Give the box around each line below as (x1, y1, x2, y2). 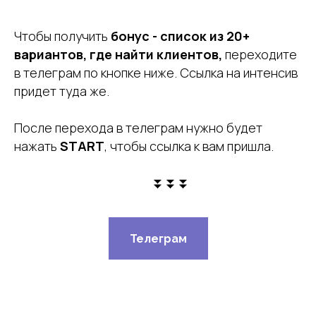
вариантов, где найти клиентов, (14, 46, 225, 63)
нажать (14, 138, 60, 154)
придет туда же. (14, 83, 109, 99)
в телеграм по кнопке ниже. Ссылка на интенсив (14, 64, 298, 81)
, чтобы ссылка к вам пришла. (104, 138, 274, 154)
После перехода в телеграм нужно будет (14, 119, 262, 136)
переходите (225, 46, 297, 63)
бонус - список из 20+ (108, 28, 250, 44)
